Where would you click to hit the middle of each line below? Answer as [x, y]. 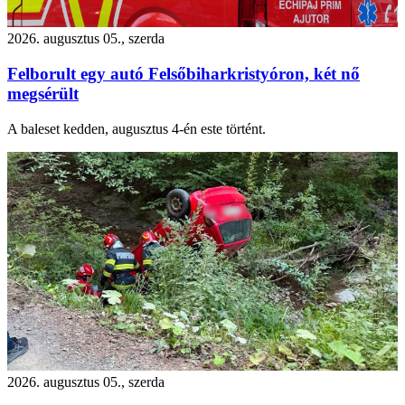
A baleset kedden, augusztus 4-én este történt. [137, 128]
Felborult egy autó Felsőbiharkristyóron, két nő [184, 73]
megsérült [43, 93]
